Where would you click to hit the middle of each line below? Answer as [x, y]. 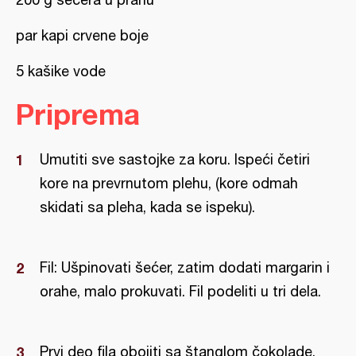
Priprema [78, 114]
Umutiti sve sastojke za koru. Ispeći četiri [175, 159]
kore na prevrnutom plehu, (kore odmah [169, 183]
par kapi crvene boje [82, 35]
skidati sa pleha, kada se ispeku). [147, 207]
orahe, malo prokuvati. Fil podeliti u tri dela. [180, 291]
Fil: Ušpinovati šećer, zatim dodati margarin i [185, 267]
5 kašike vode [61, 71]
